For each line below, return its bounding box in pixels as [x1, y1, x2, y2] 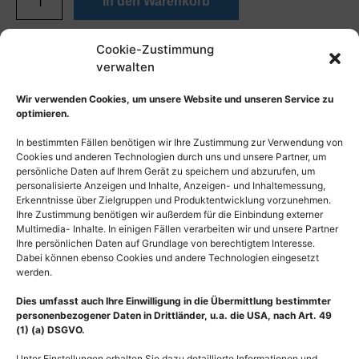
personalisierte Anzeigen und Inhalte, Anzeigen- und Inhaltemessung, [16, 179, 325, 192]
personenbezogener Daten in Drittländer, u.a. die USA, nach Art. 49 [16, 309, 332, 322]
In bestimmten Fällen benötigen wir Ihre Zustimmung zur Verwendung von [16, 136, 343, 149]
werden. [16, 266, 52, 279]
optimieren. [16, 107, 70, 120]
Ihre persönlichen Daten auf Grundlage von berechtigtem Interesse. [16, 237, 315, 250]
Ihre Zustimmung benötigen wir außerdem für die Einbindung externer [16, 208, 323, 221]
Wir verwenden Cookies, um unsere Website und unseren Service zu [16, 93, 333, 106]
